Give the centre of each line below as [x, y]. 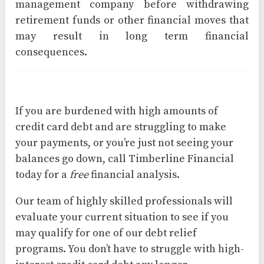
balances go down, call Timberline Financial [125, 159]
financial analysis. [134, 174]
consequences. [52, 52]
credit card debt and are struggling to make [121, 127]
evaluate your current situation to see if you [122, 217]
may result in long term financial [132, 36]
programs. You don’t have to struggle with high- [130, 249]
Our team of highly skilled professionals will [124, 201]
